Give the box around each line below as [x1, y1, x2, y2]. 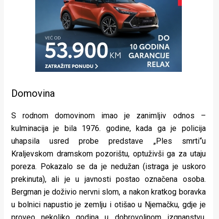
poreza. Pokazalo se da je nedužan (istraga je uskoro [11, 162, 206, 172]
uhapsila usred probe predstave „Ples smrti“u [11, 136, 206, 146]
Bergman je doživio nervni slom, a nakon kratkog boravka [11, 187, 206, 197]
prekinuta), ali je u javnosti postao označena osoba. [11, 175, 206, 184]
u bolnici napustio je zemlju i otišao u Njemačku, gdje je [11, 200, 206, 210]
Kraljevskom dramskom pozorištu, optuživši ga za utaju [11, 149, 206, 159]
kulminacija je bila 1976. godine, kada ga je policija [11, 124, 206, 133]
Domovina [11, 88, 55, 100]
